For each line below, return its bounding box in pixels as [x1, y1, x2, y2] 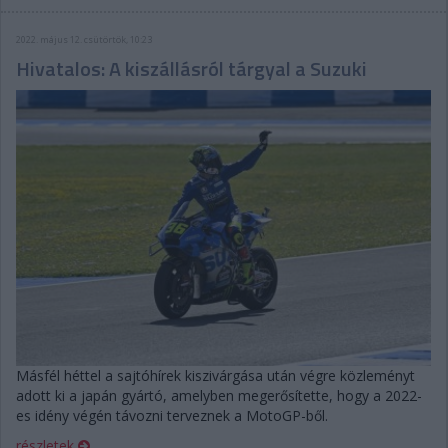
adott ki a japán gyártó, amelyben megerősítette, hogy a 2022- [16, 385, 422, 405]
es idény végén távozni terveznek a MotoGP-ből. [16, 405, 328, 425]
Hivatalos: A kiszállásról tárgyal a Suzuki [16, 52, 367, 84]
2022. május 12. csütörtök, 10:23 [16, 32, 152, 46]
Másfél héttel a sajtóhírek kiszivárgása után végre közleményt [16, 365, 415, 385]
